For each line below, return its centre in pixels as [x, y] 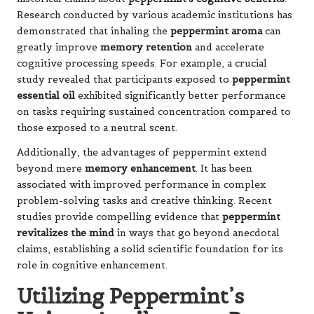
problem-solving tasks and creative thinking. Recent [144, 200]
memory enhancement [140, 168]
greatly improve [59, 47]
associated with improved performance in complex [141, 184]
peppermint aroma [216, 31]
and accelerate [228, 47]
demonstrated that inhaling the [94, 31]
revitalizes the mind [66, 233]
